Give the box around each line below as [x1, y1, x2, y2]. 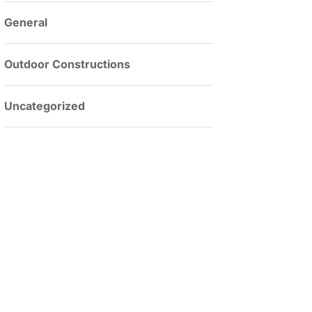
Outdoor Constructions [4, 57, 130, 71]
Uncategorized [4, 99, 85, 113]
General [4, 15, 47, 29]
